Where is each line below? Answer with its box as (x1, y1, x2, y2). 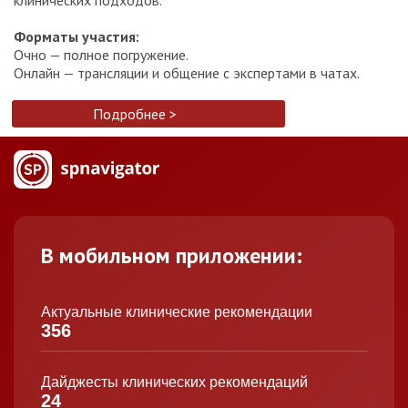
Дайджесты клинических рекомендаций (41, 373, 308, 390)
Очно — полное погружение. (14, 45, 189, 64)
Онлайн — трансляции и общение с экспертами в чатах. (14, 63, 360, 82)
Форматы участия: (14, 26, 139, 46)
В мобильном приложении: (41, 240, 302, 270)
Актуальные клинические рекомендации (41, 303, 312, 320)
